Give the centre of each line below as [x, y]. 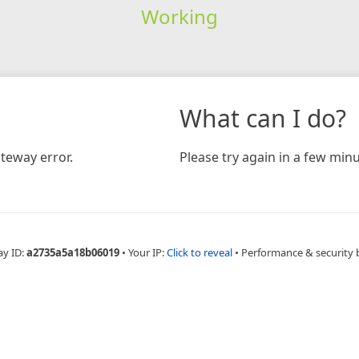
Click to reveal [200, 252]
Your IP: [147, 252]
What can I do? [263, 118]
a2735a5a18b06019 [73, 252]
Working [179, 16]
